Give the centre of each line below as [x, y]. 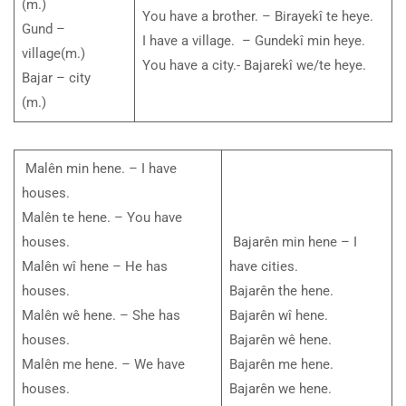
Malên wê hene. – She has [101, 316]
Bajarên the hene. [281, 291]
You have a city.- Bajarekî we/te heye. [254, 66]
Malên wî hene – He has [94, 267]
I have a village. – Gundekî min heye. [255, 41]
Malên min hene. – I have [99, 169]
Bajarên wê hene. [280, 340]
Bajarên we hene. [280, 389]
